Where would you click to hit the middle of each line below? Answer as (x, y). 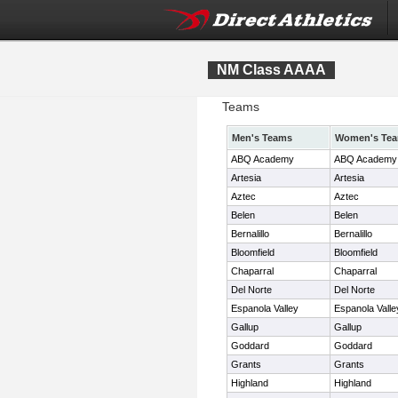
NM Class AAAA (271, 70)
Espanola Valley (265, 308)
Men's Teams (262, 138)
